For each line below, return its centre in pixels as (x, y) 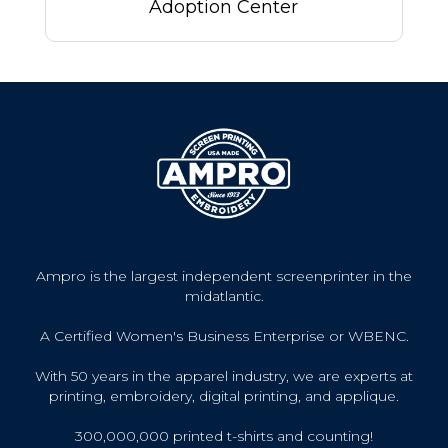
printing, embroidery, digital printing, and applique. (224, 396)
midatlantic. (224, 296)
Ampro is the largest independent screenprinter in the (224, 276)
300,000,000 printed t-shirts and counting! (224, 436)
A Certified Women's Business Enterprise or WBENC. (224, 336)
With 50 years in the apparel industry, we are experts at (224, 376)
